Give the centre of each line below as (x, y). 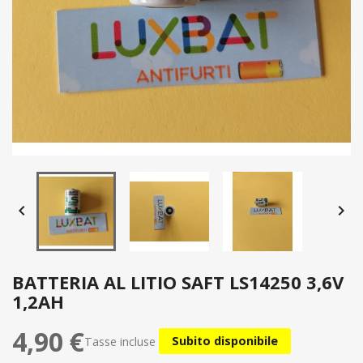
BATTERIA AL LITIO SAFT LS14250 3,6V (178, 282)
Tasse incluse (122, 341)
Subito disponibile (225, 341)
